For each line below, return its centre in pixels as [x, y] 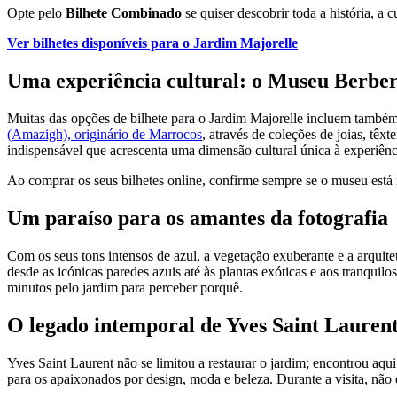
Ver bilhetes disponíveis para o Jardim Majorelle [152, 43]
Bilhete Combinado [124, 13]
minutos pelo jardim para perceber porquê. [125, 288]
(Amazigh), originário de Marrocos [105, 135]
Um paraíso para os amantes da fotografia [198, 218]
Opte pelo [36, 13]
